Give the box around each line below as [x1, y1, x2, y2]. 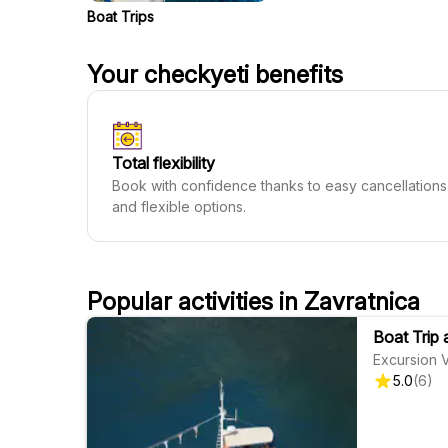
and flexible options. [112, 198, 246, 215]
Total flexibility [112, 153, 215, 173]
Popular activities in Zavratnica [87, 287, 420, 316]
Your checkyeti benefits [87, 60, 343, 89]
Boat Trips [87, 8, 154, 25]
